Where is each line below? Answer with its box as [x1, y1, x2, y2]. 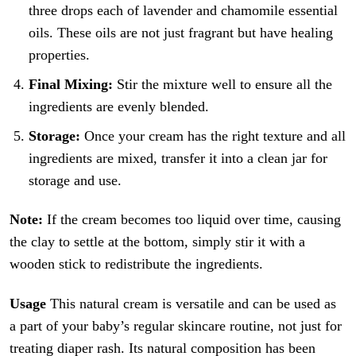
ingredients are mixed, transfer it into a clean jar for [29, 150, 328, 167]
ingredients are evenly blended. [29, 99, 210, 115]
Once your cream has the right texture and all [80, 128, 346, 145]
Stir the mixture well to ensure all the [113, 76, 333, 93]
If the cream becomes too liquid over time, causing [43, 211, 342, 228]
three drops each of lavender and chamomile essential [29, 2, 339, 19]
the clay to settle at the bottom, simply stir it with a [10, 234, 306, 250]
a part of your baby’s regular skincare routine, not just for [10, 318, 342, 335]
